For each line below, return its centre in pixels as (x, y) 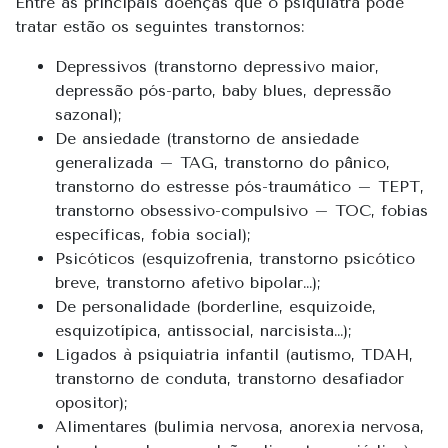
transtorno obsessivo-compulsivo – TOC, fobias (241, 210)
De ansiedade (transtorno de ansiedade (207, 138)
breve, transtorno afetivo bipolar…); (187, 282)
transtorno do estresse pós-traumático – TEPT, (239, 186)
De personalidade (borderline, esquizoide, (215, 306)
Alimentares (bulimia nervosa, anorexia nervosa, (239, 426)
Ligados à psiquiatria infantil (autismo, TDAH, (234, 354)
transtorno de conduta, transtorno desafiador (229, 378)
